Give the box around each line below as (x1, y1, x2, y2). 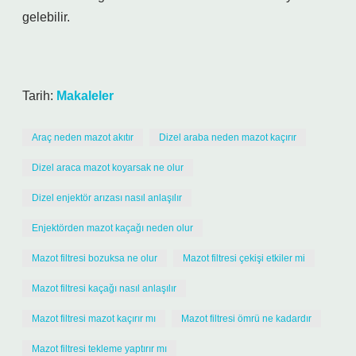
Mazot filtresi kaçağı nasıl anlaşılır (32, 283, 176, 294)
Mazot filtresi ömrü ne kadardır (181, 313, 311, 324)
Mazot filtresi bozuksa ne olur (32, 253, 157, 264)
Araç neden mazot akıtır (32, 132, 133, 143)
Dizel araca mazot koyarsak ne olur (32, 162, 184, 173)
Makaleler (56, 89, 114, 103)
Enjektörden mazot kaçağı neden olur (32, 222, 193, 234)
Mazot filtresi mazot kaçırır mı (32, 313, 156, 324)
